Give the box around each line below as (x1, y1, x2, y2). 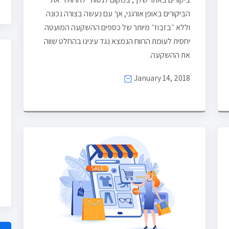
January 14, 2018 (132, 72, 190, 83)
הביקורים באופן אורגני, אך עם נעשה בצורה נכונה (46, 8, 190, 19)
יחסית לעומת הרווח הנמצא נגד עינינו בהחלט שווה (44, 35, 190, 47)
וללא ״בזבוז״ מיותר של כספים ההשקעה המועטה (44, 21, 190, 33)
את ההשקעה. (149, 49, 190, 60)
